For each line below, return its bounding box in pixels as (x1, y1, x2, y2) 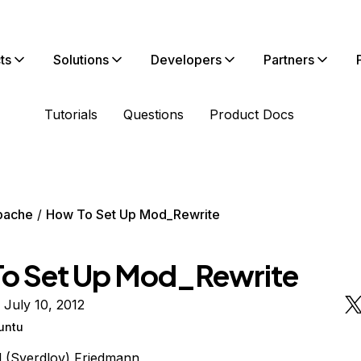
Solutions (53, 52, 109, 68)
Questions (123, 106, 184, 122)
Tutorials (44, 106, 98, 122)
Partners (263, 52, 314, 68)
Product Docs (210, 106, 294, 122)
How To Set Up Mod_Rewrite (45, 206, 220, 222)
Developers (151, 52, 222, 68)
